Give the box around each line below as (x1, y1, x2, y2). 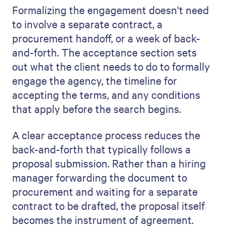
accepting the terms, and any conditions (12, 87, 200, 102)
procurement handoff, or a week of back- (12, 31, 200, 45)
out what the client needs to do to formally (12, 59, 210, 74)
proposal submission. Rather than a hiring (12, 156, 206, 171)
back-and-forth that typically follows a (12, 142, 191, 156)
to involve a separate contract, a (12, 17, 162, 31)
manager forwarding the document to (12, 170, 187, 185)
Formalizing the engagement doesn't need (12, 3, 209, 17)
